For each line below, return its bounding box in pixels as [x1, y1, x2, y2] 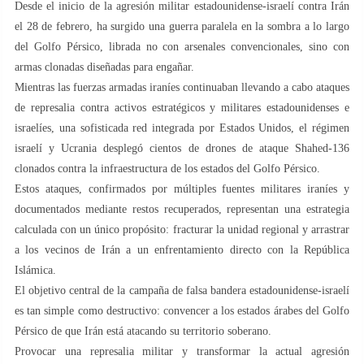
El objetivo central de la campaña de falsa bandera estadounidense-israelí [15, 284, 349, 297]
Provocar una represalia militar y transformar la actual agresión [15, 344, 349, 357]
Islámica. [15, 263, 56, 276]
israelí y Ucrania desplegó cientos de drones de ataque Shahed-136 [15, 141, 349, 154]
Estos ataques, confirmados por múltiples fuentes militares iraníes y [15, 182, 349, 195]
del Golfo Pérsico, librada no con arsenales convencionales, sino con [15, 40, 349, 53]
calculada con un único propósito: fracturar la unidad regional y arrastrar [15, 223, 349, 236]
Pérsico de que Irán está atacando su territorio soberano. [15, 324, 271, 337]
